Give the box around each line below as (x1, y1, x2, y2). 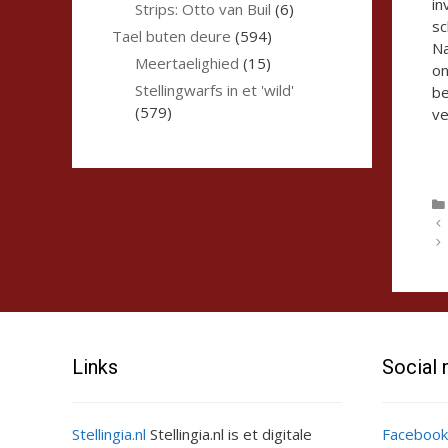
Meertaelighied (134, 53, 239, 74)
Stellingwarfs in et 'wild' (134, 80, 294, 101)
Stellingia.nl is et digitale (146, 423, 312, 444)
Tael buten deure (112, 26, 231, 47)
